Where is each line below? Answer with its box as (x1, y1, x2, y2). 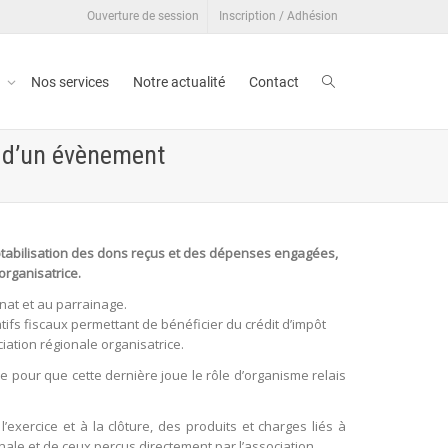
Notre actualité (133, 73, 225, 90)
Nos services (31, 73, 109, 90)
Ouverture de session (87, 9, 199, 23)
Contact (249, 73, 299, 90)
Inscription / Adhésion (219, 9, 338, 23)
